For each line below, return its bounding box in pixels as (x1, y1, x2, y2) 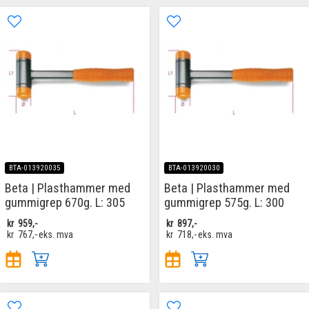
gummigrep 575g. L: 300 (164, 195, 284, 210)
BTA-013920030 (168, 163, 220, 172)
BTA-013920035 (8, 163, 61, 172)
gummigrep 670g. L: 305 (5, 195, 125, 210)
